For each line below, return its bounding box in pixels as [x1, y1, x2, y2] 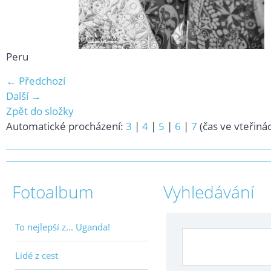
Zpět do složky [6, 104, 74, 118]
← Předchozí [6, 74, 65, 88]
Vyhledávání [163, 180, 254, 203]
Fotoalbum [12, 180, 94, 203]
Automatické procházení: [6, 119, 126, 133]
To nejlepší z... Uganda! [15, 221, 110, 233]
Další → [6, 89, 41, 103]
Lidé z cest [15, 249, 58, 261]
